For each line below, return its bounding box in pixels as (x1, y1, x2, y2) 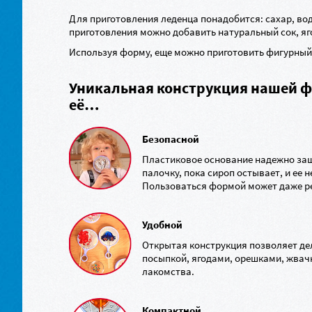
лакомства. (142, 265, 195, 278)
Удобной (142, 218, 183, 231)
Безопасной (142, 132, 200, 146)
